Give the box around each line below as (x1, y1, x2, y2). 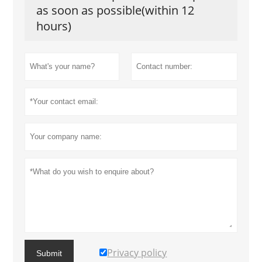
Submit (36, 249, 63, 258)
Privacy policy (107, 246, 167, 260)
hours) (36, 18, 72, 35)
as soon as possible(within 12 (36, 2, 195, 19)
